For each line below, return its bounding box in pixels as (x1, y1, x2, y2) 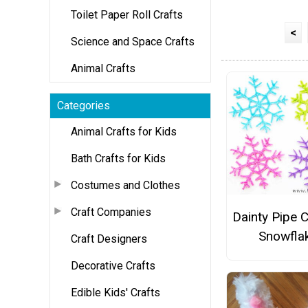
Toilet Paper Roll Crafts (71, 8, 183, 21)
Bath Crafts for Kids (71, 151, 166, 165)
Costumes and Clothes (71, 178, 180, 192)
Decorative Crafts (71, 258, 155, 272)
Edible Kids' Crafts (71, 285, 160, 299)
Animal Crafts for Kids (71, 124, 177, 138)
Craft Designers (71, 232, 147, 245)
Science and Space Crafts (71, 34, 195, 48)
